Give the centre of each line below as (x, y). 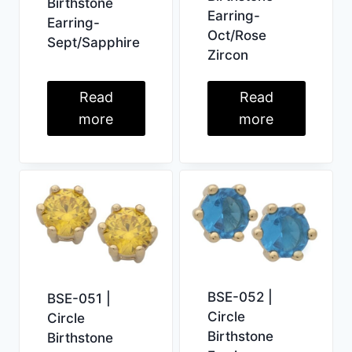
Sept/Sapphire (93, 43)
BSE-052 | (240, 297)
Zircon (227, 55)
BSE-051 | (79, 299)
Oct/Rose (236, 35)
